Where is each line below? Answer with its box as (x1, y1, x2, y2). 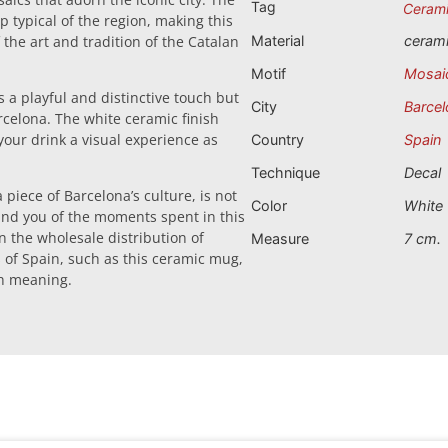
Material (251, 31, 304, 49)
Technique (251, 163, 320, 181)
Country (251, 130, 304, 148)
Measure (251, 229, 309, 247)
